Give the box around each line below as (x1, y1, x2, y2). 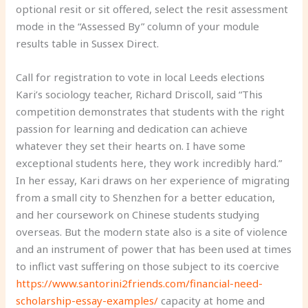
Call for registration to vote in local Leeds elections (16, 69, 265, 84)
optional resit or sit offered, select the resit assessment (16, 1, 289, 16)
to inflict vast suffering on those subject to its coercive (16, 258, 280, 273)
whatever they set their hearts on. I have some (16, 138, 246, 153)
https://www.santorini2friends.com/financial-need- (16, 276, 263, 290)
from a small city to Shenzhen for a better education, (16, 190, 276, 204)
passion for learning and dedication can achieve (16, 121, 248, 135)
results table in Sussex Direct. (16, 36, 159, 50)
